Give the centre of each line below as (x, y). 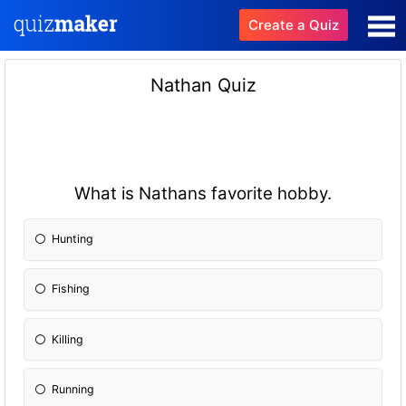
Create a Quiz (294, 25)
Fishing (71, 289)
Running (73, 389)
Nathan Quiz (203, 85)
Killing (68, 339)
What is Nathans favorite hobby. (203, 193)
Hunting (73, 239)
